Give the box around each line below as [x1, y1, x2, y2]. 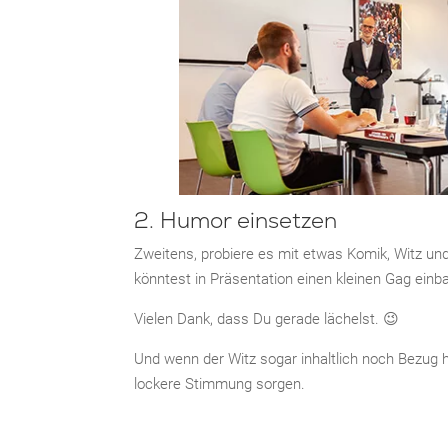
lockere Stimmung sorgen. [134, 374, 306, 393]
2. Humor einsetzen [134, 206, 338, 235]
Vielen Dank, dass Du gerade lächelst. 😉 [134, 309, 400, 328]
